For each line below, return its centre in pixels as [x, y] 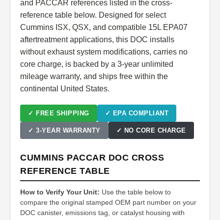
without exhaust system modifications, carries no [104, 52]
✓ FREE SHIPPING [59, 113]
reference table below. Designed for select [93, 15]
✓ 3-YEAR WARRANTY [64, 131]
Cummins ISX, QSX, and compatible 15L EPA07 [104, 27]
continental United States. [65, 89]
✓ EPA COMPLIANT [137, 113]
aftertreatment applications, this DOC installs [97, 40]
